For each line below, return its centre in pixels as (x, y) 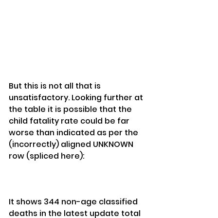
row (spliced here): (47, 156)
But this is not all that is (56, 86)
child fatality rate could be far (70, 121)
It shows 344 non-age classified (74, 202)
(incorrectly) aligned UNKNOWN (72, 145)
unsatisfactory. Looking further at (77, 98)
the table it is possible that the (71, 109)
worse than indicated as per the (74, 133)
